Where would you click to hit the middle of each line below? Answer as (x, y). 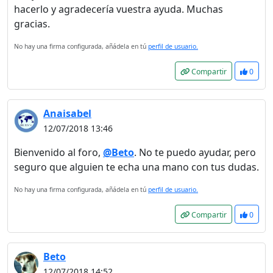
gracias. (32, 24)
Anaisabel (67, 113)
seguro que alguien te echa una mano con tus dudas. (136, 167)
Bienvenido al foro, (58, 152)
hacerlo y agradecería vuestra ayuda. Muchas (119, 9)
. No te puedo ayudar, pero (195, 152)
